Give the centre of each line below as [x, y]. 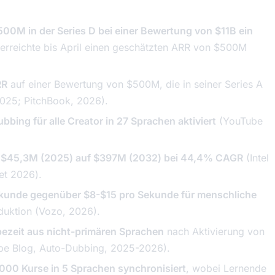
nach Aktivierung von [214, 231]
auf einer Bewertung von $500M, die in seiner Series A [135, 84]
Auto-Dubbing [72, 248]
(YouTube [239, 121]
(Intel [256, 158]
